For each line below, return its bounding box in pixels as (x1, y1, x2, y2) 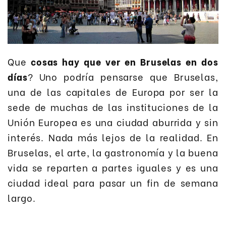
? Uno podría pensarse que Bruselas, (27, 70, 218, 84)
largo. (8, 191, 36, 205)
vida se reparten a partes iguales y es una (8, 160, 218, 175)
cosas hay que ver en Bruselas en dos (30, 54, 218, 69)
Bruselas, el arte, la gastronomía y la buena (8, 145, 218, 159)
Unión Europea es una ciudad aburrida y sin (8, 115, 218, 129)
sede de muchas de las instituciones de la (8, 100, 218, 114)
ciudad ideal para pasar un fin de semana (8, 176, 218, 190)
